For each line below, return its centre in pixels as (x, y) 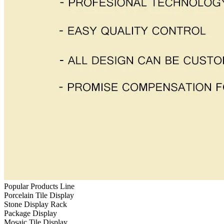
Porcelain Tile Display (39, 195)
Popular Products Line (39, 186)
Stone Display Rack (35, 204)
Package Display (30, 213)
